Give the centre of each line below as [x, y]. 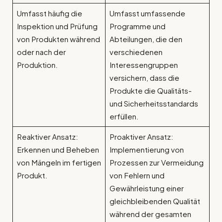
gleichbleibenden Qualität [155, 201]
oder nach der [41, 52]
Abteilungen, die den [146, 39]
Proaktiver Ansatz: [141, 137]
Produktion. [37, 65]
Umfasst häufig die [49, 13]
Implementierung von [146, 150]
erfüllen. [124, 116]
